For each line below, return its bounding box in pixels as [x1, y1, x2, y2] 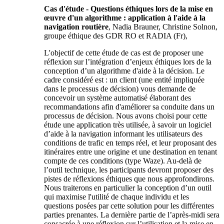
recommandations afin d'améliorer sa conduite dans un [44, 102, 214, 111]
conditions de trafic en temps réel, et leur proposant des [44, 138, 216, 147]
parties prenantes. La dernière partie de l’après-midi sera [44, 210, 219, 219]
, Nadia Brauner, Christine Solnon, [108, 22, 217, 31]
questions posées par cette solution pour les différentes [44, 201, 214, 210]
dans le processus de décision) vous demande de [44, 84, 195, 93]
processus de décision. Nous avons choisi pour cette [44, 111, 207, 120]
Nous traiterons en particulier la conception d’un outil [44, 183, 211, 192]
